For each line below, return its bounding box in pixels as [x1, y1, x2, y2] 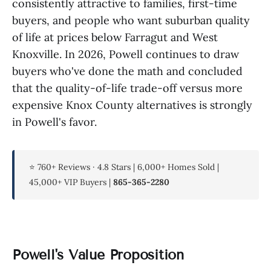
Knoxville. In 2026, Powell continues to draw [12, 47, 239, 61]
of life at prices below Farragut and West [12, 30, 218, 44]
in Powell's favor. [12, 115, 97, 129]
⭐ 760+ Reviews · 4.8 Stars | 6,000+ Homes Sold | [29, 162, 219, 172]
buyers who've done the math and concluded [12, 64, 243, 78]
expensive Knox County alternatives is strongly [12, 98, 252, 112]
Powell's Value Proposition [12, 246, 184, 263]
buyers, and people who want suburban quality [12, 13, 250, 27]
